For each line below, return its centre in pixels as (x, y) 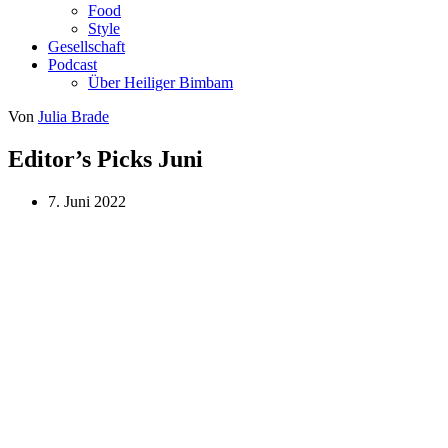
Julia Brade (73, 116)
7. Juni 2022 (87, 201)
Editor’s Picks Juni (105, 158)
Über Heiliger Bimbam (160, 82)
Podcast (72, 64)
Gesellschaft (86, 46)
